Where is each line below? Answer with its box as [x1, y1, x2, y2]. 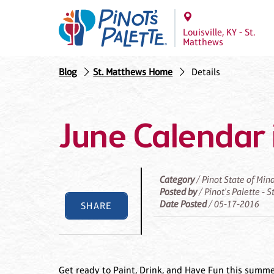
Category [160, 174, 195, 186]
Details [191, 66, 220, 78]
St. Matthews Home [93, 66, 173, 78]
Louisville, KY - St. [183, 26, 255, 38]
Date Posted [160, 198, 207, 210]
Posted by [160, 186, 198, 198]
